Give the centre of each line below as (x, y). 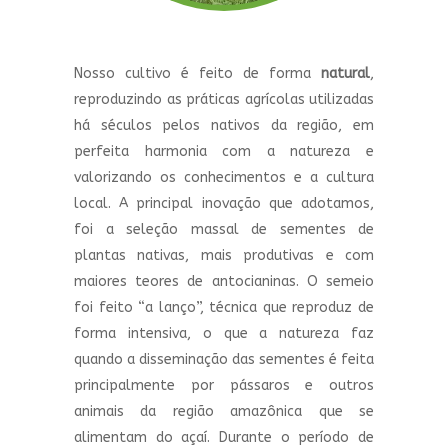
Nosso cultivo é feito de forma (197, 74)
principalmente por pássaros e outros (224, 386)
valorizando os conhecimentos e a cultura (224, 178)
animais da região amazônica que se (224, 412)
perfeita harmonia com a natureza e (224, 152)
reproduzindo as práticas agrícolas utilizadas (224, 100)
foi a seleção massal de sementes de (224, 230)
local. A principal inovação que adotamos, (224, 204)
